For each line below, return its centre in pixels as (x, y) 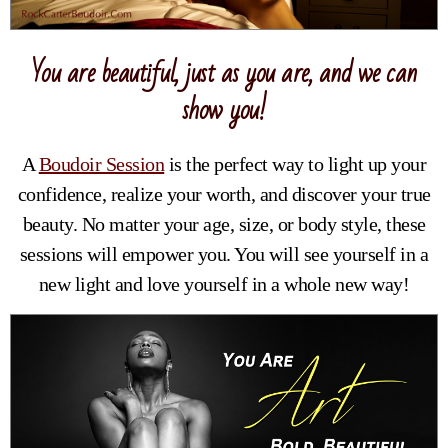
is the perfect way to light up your (295, 164)
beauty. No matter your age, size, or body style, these (224, 224)
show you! (224, 111)
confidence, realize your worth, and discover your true (224, 194)
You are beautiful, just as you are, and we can (224, 74)
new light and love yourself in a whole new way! (224, 284)
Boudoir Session (101, 164)
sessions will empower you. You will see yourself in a (224, 254)
